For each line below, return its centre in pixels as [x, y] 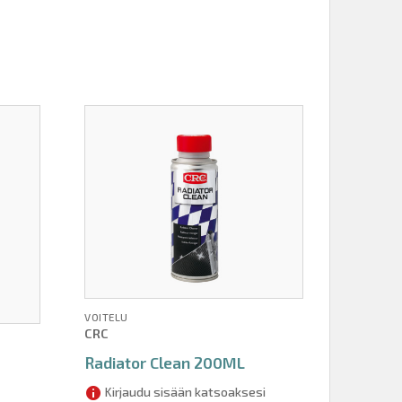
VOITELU [106, 316]
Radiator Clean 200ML [165, 362]
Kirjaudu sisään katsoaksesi [184, 391]
